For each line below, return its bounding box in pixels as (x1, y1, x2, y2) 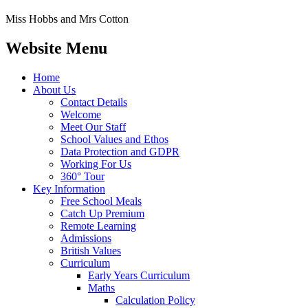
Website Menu (5, 38, 107, 57)
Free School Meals (60, 195, 142, 207)
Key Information (33, 182, 105, 195)
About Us (33, 83, 76, 96)
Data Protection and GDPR (60, 145, 179, 157)
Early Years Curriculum (88, 269, 190, 281)
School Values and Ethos (60, 133, 168, 145)
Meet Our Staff (60, 120, 126, 133)
